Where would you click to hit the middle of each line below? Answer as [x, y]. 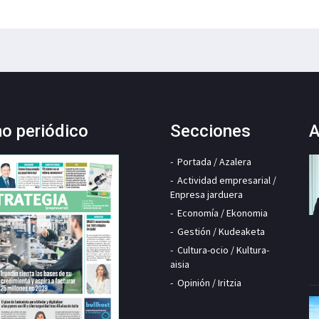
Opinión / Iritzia [209, 282]
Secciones [210, 131]
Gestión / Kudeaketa [221, 231]
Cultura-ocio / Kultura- [223, 250]
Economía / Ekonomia [223, 213]
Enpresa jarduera [206, 194]
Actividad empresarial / [227, 180]
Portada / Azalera [214, 161]
